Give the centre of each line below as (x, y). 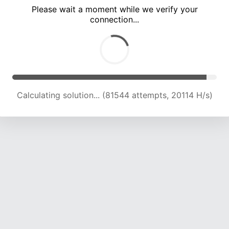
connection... (114, 20)
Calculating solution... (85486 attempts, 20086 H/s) (114, 95)
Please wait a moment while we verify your (114, 9)
